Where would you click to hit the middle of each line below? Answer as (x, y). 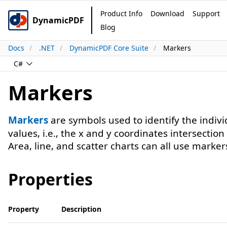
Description (81, 209)
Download (167, 13)
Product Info (121, 13)
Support (206, 13)
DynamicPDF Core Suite (109, 48)
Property (24, 209)
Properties (50, 179)
